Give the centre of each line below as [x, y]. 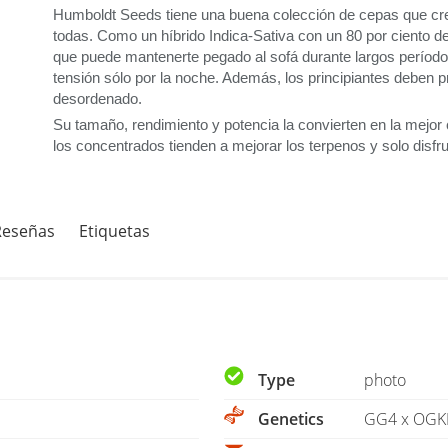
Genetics [289, 419]
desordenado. [98, 98]
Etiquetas [115, 231]
